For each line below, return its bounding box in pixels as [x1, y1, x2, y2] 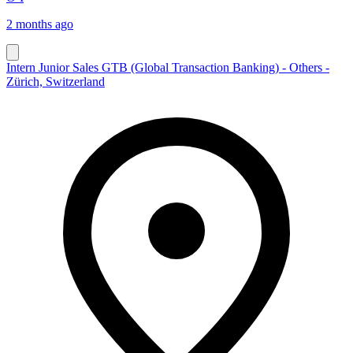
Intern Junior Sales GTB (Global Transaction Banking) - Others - [6, 60, 329, 74]
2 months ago [6, 17, 73, 31]
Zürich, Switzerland [6, 74, 105, 88]
